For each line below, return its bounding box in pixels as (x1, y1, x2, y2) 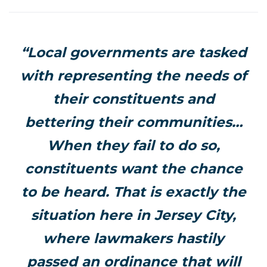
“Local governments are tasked (20, 44, 247, 61)
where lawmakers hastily (43, 230, 224, 247)
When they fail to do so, (47, 137, 220, 154)
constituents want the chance (24, 160, 243, 177)
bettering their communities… (24, 114, 243, 131)
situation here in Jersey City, (31, 207, 236, 223)
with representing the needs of (20, 67, 247, 84)
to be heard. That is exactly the (21, 184, 246, 200)
